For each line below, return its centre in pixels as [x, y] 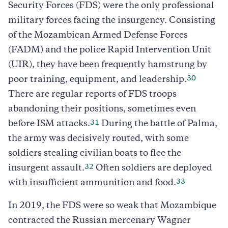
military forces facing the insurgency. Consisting [112, 21]
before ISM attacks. [49, 124]
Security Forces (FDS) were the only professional [111, 6]
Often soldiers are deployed [153, 168]
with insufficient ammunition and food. [92, 183]
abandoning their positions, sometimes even [102, 109]
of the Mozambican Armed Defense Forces [98, 35]
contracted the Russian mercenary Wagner [99, 221]
